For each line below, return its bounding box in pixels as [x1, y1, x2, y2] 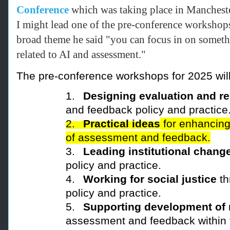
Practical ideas [83, 117, 160, 130]
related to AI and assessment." [16, 48, 146, 61]
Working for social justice [83, 172, 217, 185]
